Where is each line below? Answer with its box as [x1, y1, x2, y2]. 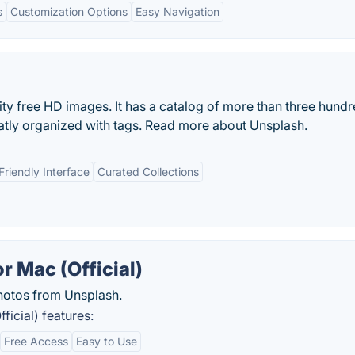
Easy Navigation [136, 5, 219, 18]
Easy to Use [76, 334, 137, 348]
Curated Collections [97, 165, 199, 178]
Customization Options [10, 5, 128, 18]
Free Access [4, 334, 68, 348]
